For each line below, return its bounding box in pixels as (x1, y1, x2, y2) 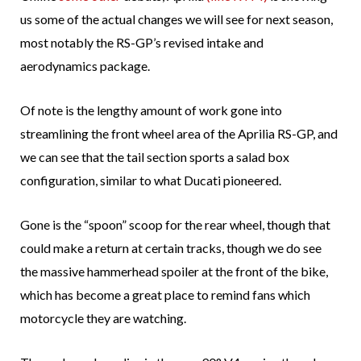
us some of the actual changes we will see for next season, (20, 11, 333, 27)
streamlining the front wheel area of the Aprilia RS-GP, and (20, 126, 338, 142)
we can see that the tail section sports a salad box (20, 149, 289, 165)
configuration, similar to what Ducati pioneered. (20, 172, 281, 189)
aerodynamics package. (20, 58, 150, 74)
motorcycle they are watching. (20, 310, 186, 326)
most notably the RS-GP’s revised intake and (20, 35, 263, 51)
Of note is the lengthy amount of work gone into (20, 102, 282, 118)
